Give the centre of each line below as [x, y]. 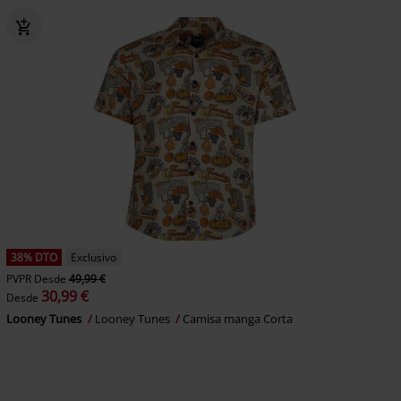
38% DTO [34, 257]
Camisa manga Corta [237, 319]
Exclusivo [93, 257]
